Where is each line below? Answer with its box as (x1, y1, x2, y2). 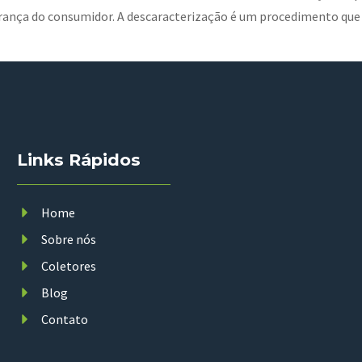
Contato (41, 311, 89, 328)
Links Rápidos (17, 149, 141, 170)
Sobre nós (41, 231, 97, 248)
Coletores (41, 258, 97, 275)
